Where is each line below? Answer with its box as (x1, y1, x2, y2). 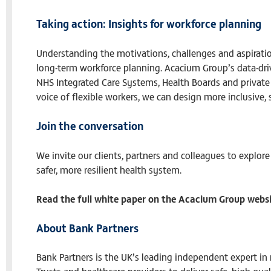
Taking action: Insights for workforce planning (36, 15, 261, 31)
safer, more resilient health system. (36, 162, 181, 176)
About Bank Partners (36, 220, 139, 235)
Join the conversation (36, 117, 143, 133)
